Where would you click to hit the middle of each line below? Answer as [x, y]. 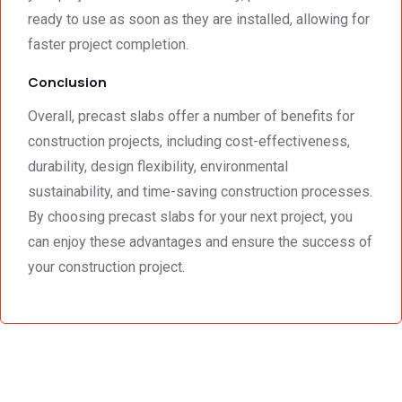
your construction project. [106, 267]
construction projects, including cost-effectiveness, [189, 141]
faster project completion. [108, 44]
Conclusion [67, 82]
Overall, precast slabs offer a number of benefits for [191, 116]
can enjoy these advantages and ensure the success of [200, 241]
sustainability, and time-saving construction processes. [200, 191]
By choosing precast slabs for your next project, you [190, 216]
